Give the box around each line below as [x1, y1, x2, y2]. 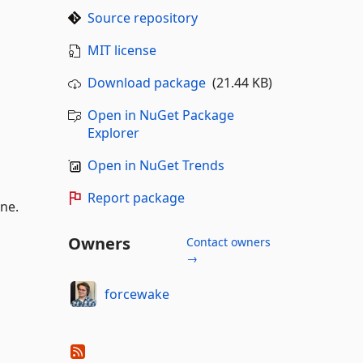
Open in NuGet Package [87, 106, 234, 124]
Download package [87, 74, 206, 92]
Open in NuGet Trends [87, 156, 224, 174]
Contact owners [186, 234, 271, 250]
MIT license [87, 41, 156, 59]
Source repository [87, 9, 198, 27]
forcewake [105, 284, 169, 303]
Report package [87, 189, 185, 207]
